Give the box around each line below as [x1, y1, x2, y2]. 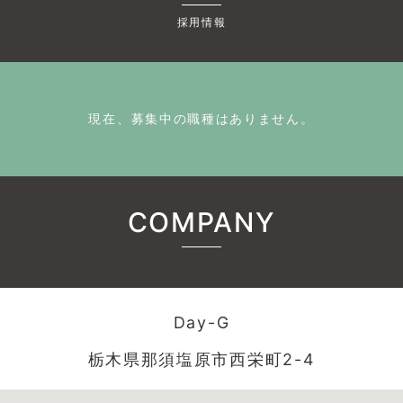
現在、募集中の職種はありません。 [88, 111, 315, 126]
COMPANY [127, 206, 276, 238]
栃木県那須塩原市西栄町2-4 [87, 350, 316, 369]
